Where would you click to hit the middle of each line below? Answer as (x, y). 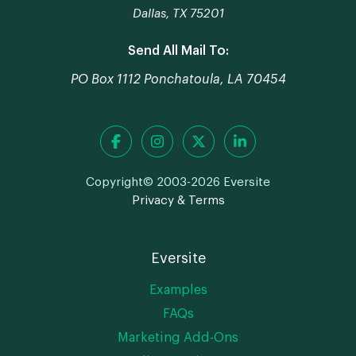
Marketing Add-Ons (178, 338)
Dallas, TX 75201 (178, 14)
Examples (178, 290)
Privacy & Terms (178, 201)
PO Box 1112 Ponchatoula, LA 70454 (178, 80)
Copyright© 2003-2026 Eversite (178, 183)
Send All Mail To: (178, 51)
